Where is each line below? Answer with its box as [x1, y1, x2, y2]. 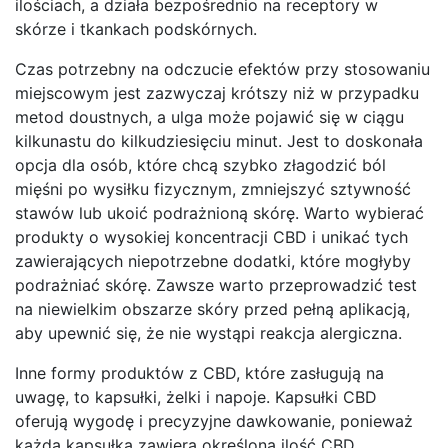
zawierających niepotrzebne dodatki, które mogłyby [15, 251, 411, 272]
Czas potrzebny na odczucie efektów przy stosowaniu [15, 59, 430, 80]
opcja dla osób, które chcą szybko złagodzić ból [15, 155, 386, 176]
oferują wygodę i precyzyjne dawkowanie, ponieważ [15, 411, 413, 432]
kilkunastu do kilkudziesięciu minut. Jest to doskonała [15, 131, 423, 152]
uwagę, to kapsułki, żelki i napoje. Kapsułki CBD [15, 387, 377, 408]
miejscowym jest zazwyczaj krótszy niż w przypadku [15, 83, 419, 104]
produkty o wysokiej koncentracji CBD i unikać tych [15, 227, 408, 248]
